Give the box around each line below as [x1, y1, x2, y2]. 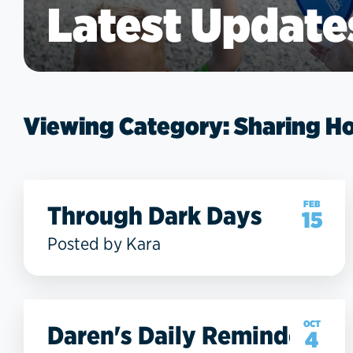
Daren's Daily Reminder [47, 319, 311, 351]
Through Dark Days [47, 199, 262, 231]
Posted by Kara [47, 232, 161, 254]
